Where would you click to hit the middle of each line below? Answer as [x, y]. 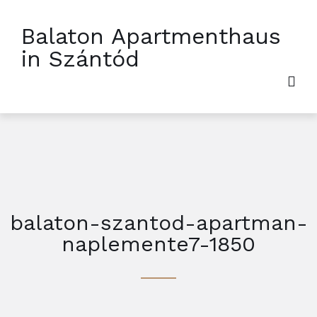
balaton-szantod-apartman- [158, 223]
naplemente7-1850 [158, 244]
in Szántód [80, 59]
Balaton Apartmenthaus [151, 36]
